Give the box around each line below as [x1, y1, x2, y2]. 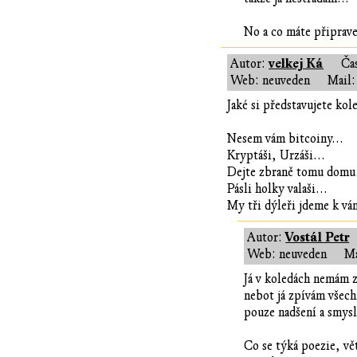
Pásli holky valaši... [227, 182, 328, 197]
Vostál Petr [285, 229, 350, 246]
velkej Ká [269, 56, 324, 73]
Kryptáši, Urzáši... [227, 148, 326, 163]
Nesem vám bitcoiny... [227, 131, 344, 147]
